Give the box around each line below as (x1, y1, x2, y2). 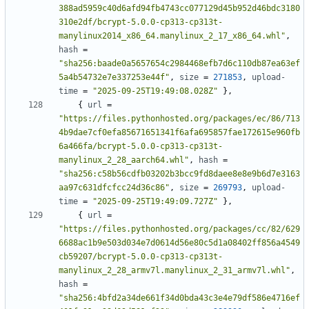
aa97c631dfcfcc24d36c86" (59, 183, 170, 193)
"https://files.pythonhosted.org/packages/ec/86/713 (59, 114, 300, 124)
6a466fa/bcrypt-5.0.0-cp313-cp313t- (59, 141, 223, 152)
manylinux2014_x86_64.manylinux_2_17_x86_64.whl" (59, 31, 286, 41)
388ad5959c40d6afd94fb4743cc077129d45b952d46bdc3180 (59, 3, 300, 14)
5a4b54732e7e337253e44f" (59, 72, 170, 83)
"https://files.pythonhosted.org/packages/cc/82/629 (59, 224, 300, 235)
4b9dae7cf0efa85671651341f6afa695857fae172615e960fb (59, 128, 300, 138)
